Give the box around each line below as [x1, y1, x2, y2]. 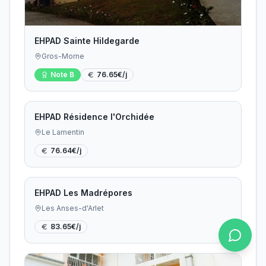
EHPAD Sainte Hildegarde [34, 36, 140, 46]
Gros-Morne [42, 52, 84, 61]
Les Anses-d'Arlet [42, 204, 104, 213]
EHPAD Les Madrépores [34, 188, 132, 198]
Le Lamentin [42, 128, 84, 137]
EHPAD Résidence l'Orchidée [34, 112, 154, 122]
